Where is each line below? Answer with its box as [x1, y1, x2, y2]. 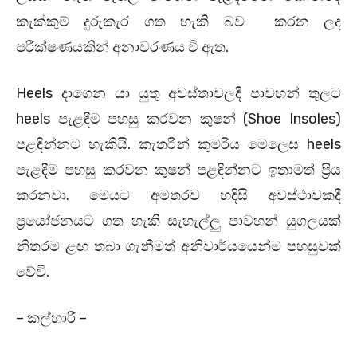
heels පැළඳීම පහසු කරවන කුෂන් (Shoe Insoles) [16, 109, 341, 127]
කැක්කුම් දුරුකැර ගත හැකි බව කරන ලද [16, 12, 341, 30]
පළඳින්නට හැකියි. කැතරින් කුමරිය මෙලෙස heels [16, 135, 341, 153]
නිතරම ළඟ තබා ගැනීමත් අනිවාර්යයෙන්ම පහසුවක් [16, 237, 341, 255]
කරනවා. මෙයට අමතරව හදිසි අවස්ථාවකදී [16, 186, 341, 204]
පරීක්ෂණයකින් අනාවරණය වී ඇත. [16, 37, 229, 56]
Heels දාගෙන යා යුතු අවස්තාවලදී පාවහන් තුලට [16, 84, 341, 102]
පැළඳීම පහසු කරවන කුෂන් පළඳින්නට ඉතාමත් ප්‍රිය [16, 160, 341, 178]
